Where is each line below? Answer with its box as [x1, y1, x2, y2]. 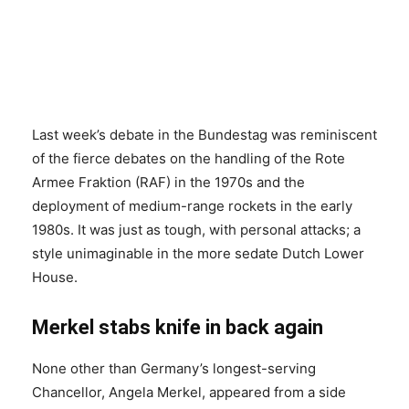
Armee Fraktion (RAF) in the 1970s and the [32, 173, 305, 192]
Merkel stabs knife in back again [32, 316, 323, 340]
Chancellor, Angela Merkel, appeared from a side [32, 383, 346, 402]
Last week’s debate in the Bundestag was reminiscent [32, 126, 377, 144]
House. [32, 268, 85, 287]
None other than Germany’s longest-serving [32, 360, 316, 378]
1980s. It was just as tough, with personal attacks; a [32, 221, 361, 239]
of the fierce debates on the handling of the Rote [32, 150, 345, 168]
